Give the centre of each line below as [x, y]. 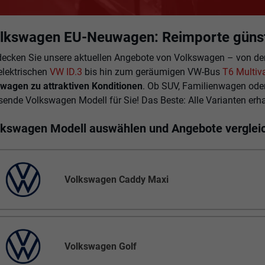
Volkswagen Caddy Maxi [117, 180]
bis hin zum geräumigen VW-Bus [153, 72]
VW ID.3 [66, 72]
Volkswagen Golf [101, 247]
